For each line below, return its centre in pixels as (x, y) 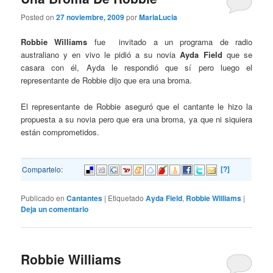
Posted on (39, 17)
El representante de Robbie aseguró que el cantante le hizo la (136, 106)
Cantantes (85, 198)
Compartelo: (43, 169)
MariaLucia (158, 17)
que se (237, 55)
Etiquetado (126, 198)
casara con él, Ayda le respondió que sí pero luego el (136, 68)
